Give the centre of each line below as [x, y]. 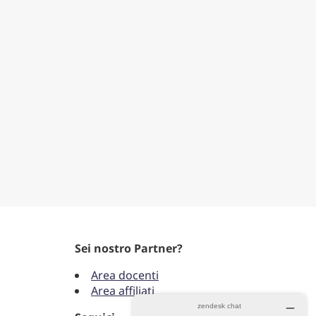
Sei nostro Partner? [129, 248]
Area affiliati [123, 290]
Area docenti [125, 275]
